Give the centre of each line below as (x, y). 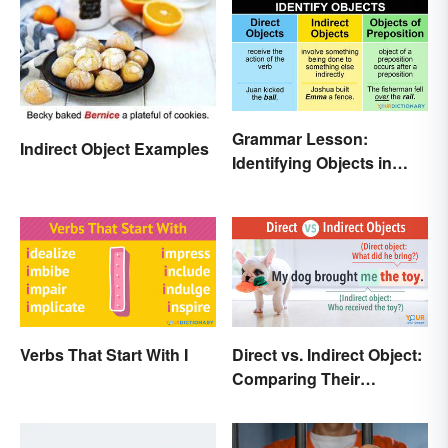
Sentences (272, 186)
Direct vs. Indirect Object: (327, 355)
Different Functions (305, 403)
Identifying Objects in (312, 162)
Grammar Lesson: (300, 138)
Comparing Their (296, 379)
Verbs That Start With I (104, 355)
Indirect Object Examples (114, 149)
